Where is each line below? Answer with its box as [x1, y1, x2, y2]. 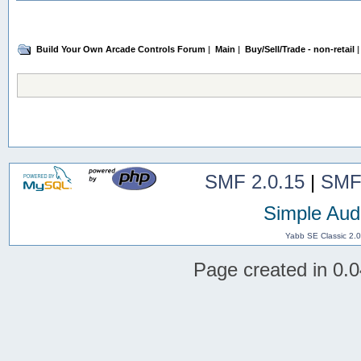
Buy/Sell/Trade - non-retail [244, 44, 355, 54]
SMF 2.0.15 [204, 170, 305, 193]
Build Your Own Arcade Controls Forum [36, 44, 206, 54]
